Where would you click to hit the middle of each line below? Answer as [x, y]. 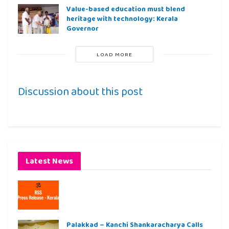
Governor [83, 28]
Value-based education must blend [126, 9]
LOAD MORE [114, 54]
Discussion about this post [80, 91]
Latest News [49, 161]
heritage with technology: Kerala [122, 19]
